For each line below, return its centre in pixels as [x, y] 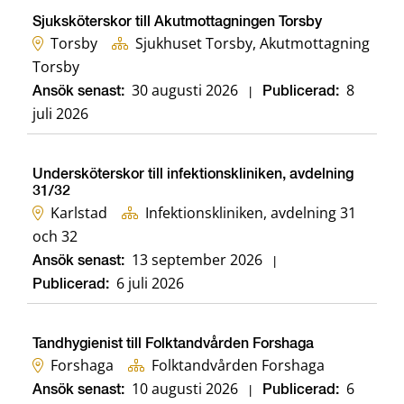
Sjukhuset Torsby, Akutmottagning [252, 44]
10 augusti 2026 [185, 389]
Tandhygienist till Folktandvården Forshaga [173, 345]
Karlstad [79, 213]
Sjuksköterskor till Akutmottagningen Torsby [177, 23]
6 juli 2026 [150, 284]
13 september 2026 [197, 260]
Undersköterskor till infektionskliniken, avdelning [193, 175]
